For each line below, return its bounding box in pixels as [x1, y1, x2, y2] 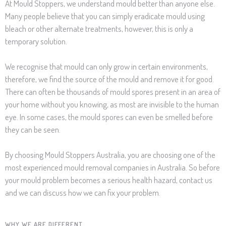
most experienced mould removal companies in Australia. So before [5, 162, 220, 173]
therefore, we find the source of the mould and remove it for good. [5, 74, 214, 85]
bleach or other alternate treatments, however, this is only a [5, 23, 193, 34]
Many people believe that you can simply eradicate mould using [5, 11, 205, 22]
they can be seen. [5, 124, 61, 135]
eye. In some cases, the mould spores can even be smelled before [5, 111, 213, 123]
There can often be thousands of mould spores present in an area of [5, 86, 220, 97]
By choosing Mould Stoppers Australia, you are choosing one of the [5, 149, 215, 160]
